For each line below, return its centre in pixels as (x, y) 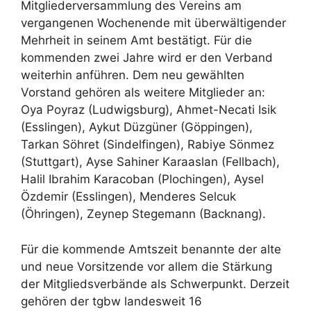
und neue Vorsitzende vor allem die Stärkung (146, 266)
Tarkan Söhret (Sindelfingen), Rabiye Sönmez (148, 145)
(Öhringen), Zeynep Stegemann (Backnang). (143, 214)
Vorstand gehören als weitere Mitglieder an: (145, 93)
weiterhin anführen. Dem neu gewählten (133, 75)
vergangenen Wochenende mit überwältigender (153, 23)
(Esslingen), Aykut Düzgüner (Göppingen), (137, 127)
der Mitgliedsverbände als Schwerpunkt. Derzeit (155, 284)
